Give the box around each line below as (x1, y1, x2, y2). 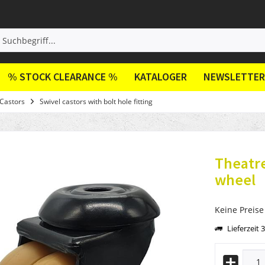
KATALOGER (134, 70, 187, 83)
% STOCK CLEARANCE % (8, 70, 118, 83)
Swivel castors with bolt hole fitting (40, 96, 153, 107)
